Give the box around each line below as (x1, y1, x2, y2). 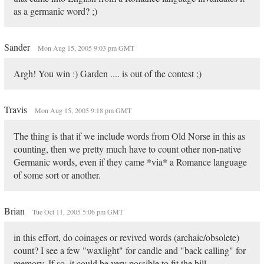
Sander (4, 41, 32, 53)
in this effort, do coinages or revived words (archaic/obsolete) (13, 231, 239, 243)
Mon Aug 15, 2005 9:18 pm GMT (34, 105, 131, 115)
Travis (4, 103, 29, 115)
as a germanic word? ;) (13, 5, 97, 17)
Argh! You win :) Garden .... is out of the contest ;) (13, 67, 202, 80)
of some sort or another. (13, 169, 101, 181)
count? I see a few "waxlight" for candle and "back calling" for (13, 244, 246, 256)
